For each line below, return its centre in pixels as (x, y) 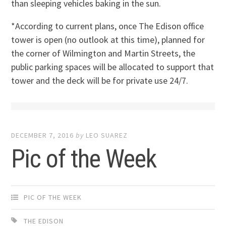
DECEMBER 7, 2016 (43, 135)
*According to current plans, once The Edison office (108, 26)
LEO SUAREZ (107, 135)
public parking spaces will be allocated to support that (113, 67)
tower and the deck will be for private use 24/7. (100, 81)
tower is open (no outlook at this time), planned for (108, 40)
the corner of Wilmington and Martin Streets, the (103, 53)
